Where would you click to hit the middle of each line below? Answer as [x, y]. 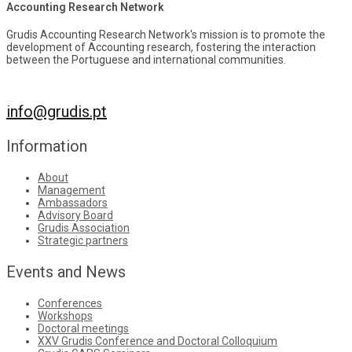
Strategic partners [83, 240]
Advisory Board [75, 215]
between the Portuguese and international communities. [146, 59]
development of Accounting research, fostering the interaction [161, 47]
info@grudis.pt [57, 111]
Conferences [70, 303]
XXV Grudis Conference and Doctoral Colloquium [158, 341]
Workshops [65, 315]
